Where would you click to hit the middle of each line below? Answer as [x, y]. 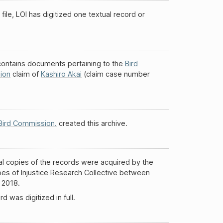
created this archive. [92, 123]
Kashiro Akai [61, 74]
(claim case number [116, 74]
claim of [26, 74]
